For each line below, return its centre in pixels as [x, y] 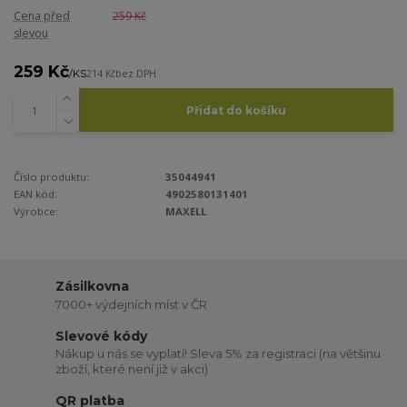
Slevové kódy [102, 336]
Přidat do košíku [236, 110]
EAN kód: [35, 194]
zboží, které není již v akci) [132, 369]
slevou [31, 33]
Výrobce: [36, 211]
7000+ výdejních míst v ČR [132, 304]
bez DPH [136, 73]
